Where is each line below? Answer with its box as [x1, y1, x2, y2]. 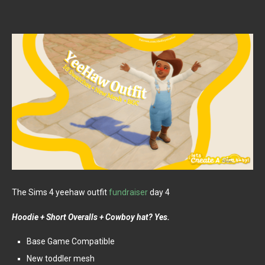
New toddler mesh [27, 253, 95, 263]
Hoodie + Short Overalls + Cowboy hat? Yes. [12, 212, 170, 222]
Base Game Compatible [27, 236, 115, 246]
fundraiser [109, 187, 148, 197]
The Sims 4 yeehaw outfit [12, 187, 109, 197]
